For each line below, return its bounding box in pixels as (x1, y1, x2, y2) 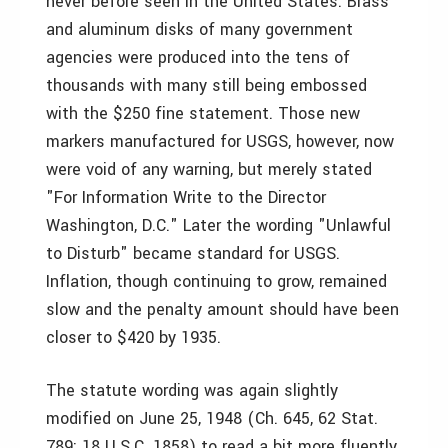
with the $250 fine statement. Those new (46, 102, 360, 125)
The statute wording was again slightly (46, 379, 338, 402)
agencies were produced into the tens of (46, 46, 350, 69)
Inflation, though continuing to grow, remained (46, 270, 387, 293)
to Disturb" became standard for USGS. (46, 242, 340, 265)
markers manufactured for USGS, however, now (46, 130, 394, 153)
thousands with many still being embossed (46, 74, 367, 97)
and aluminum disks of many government (46, 18, 353, 41)
